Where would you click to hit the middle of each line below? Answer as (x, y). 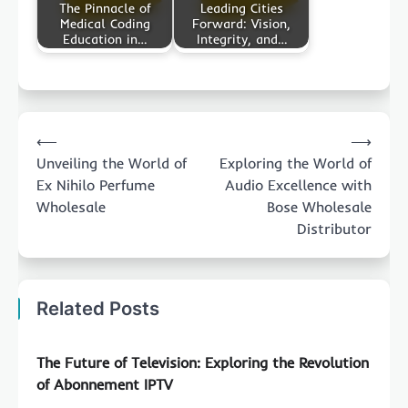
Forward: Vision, (241, 23)
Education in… (105, 39)
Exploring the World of (296, 163)
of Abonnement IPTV (104, 385)
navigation (63, 153)
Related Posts (98, 309)
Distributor (334, 229)
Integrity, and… (241, 39)
